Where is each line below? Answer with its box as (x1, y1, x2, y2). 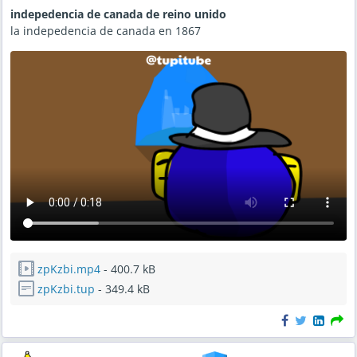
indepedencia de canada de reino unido (10, 6, 226, 22)
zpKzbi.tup (37, 280, 95, 296)
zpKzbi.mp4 (37, 261, 100, 277)
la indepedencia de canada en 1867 (10, 22, 201, 38)
